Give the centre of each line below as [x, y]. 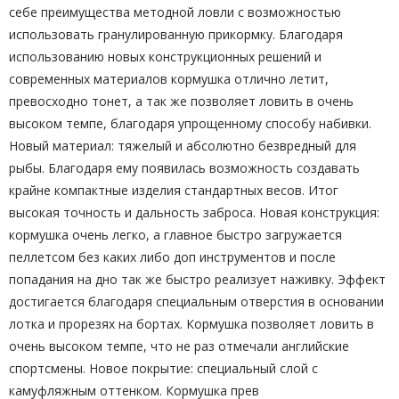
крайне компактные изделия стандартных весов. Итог [174, 190]
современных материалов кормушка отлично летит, [169, 79]
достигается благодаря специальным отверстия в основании [196, 301]
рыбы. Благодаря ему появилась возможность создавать [184, 168]
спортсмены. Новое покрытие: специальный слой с [163, 368]
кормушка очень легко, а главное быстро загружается [175, 235]
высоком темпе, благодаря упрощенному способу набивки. [190, 123]
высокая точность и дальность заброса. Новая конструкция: [194, 212]
